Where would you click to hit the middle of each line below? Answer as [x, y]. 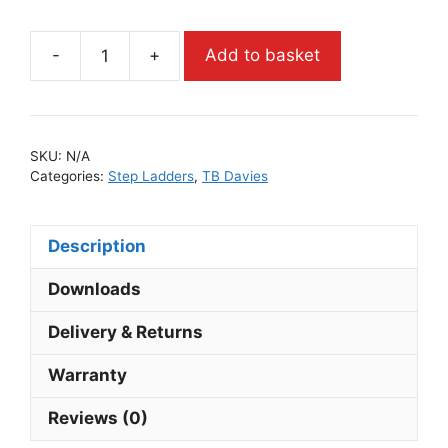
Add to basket [262, 55]
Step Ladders [151, 175]
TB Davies [235, 175]
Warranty [87, 375]
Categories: [69, 175]
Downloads [94, 289]
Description [97, 246]
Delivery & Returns [125, 332]
